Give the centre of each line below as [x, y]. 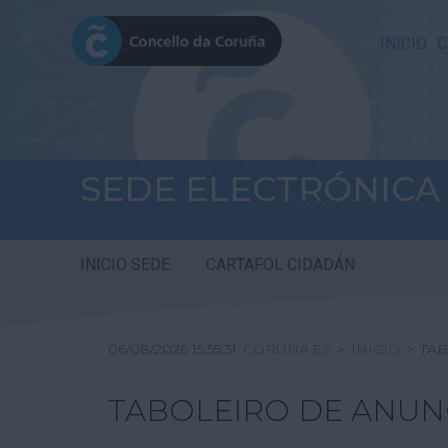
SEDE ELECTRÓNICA [260, 189]
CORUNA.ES [287, 349]
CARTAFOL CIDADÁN [280, 265]
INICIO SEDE [125, 265]
